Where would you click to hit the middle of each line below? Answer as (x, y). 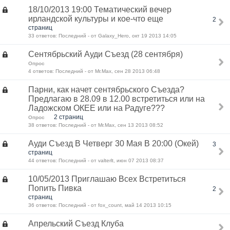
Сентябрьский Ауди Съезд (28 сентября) (106, 54)
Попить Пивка (55, 188)
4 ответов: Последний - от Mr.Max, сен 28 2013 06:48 (94, 71)
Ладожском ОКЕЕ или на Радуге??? (97, 108)
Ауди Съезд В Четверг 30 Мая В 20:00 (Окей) (113, 143)
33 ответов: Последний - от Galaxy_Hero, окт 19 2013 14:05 (102, 36)
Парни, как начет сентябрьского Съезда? (106, 90)
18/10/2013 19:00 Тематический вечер (100, 9)
